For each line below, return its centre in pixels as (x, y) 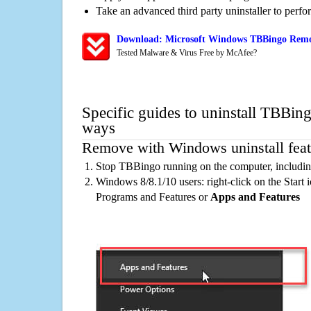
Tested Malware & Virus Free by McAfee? (187, 53)
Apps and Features (255, 197)
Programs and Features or (153, 197)
